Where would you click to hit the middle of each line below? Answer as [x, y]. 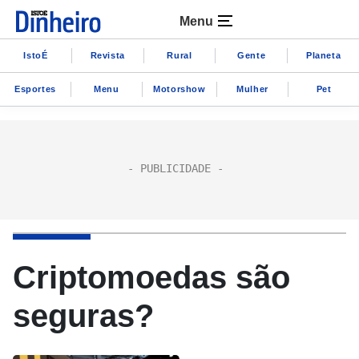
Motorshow [179, 89]
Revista [107, 55]
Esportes [35, 89]
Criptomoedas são [151, 277]
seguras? [83, 316]
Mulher [252, 89]
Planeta [323, 55]
